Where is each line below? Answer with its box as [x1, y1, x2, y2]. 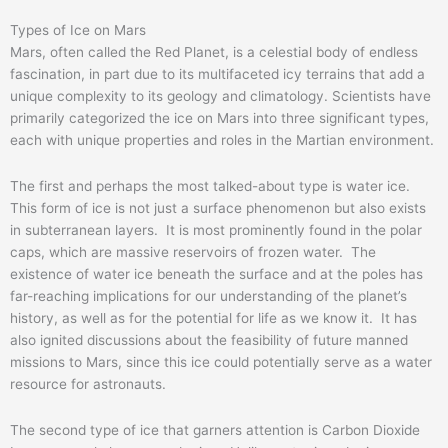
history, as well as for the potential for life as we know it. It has [10, 309, 417, 326]
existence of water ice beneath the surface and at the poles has [10, 265, 423, 282]
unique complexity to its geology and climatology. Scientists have [10, 87, 431, 104]
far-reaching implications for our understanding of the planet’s [10, 287, 407, 304]
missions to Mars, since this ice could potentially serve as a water [10, 353, 432, 370]
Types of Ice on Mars [10, 21, 146, 38]
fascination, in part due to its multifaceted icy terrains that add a [10, 65, 425, 82]
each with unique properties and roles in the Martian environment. [10, 131, 434, 148]
